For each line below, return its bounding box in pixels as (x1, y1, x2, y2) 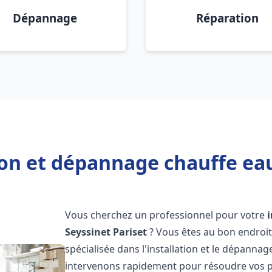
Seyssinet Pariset (65, 225, 148, 239)
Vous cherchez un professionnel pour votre (65, 208, 268, 222)
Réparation (195, 10, 259, 25)
